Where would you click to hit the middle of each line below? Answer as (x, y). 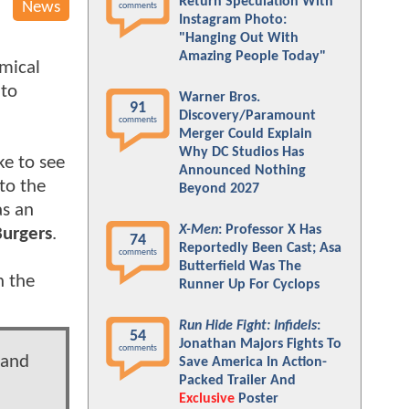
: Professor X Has (270, 230)
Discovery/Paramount (247, 116)
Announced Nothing (242, 171)
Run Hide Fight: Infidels (248, 326)
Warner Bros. (220, 98)
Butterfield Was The (240, 267)
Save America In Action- (253, 362)
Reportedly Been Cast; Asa (260, 248)
